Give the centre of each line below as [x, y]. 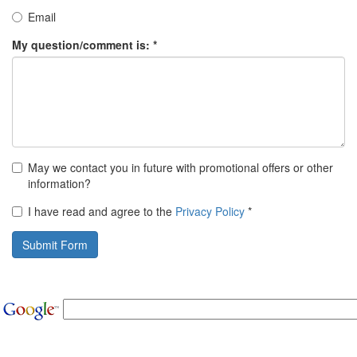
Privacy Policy [210, 211]
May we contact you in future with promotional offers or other [180, 167]
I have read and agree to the [102, 211]
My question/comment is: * [84, 45]
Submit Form [55, 245]
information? [59, 183]
